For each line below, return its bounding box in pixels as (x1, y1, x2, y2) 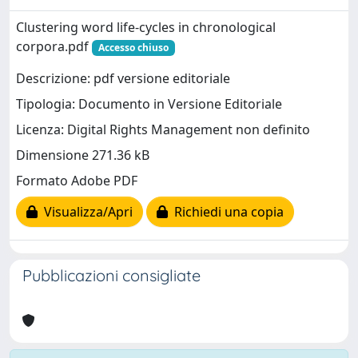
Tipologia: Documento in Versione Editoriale (16, 95, 282, 113)
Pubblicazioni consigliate (22, 265, 201, 285)
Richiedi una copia (168, 203, 284, 221)
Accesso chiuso (97, 41, 169, 54)
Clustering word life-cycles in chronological (16, 18, 276, 36)
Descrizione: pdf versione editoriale (16, 70, 230, 88)
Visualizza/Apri (38, 203, 133, 221)
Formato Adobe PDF (16, 172, 137, 190)
